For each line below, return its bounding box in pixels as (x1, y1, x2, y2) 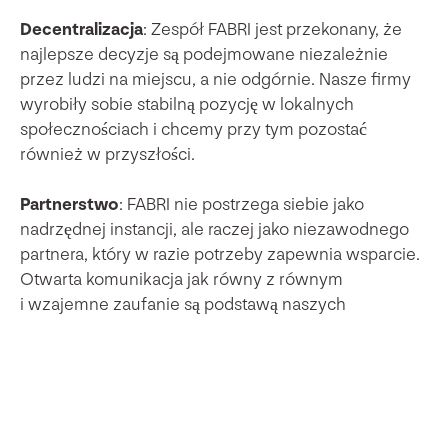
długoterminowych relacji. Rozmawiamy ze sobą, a (20, 318, 409, 340)
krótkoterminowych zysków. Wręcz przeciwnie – (20, 418, 391, 440)
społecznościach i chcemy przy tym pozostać (20, 118, 367, 140)
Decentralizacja (20, 18, 143, 40)
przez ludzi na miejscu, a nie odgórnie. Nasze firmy (20, 68, 411, 90)
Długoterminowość (20, 393, 171, 415)
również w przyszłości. (20, 143, 195, 165)
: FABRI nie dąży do (171, 393, 314, 415)
